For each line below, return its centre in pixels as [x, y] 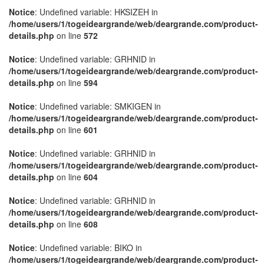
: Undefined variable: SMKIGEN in [98, 106]
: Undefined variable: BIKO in [88, 247]
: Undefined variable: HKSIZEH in [96, 12]
